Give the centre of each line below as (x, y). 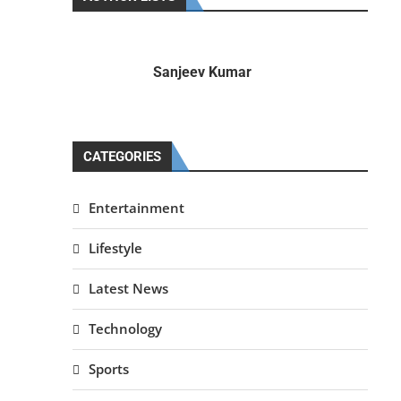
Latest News (128, 288)
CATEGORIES (122, 157)
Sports (108, 369)
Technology (125, 328)
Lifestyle (115, 248)
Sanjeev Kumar (202, 72)
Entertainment (136, 208)
